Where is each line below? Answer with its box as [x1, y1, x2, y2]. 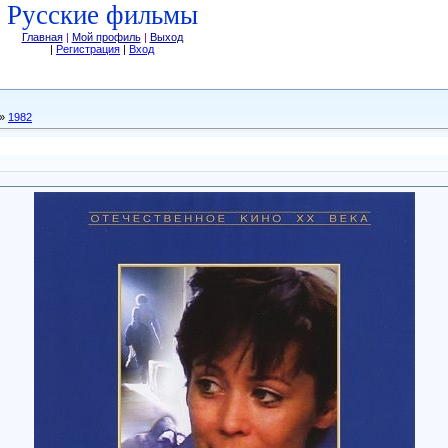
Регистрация [56, 43, 120, 55]
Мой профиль [71, 31, 141, 43]
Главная [21, 31, 63, 43]
